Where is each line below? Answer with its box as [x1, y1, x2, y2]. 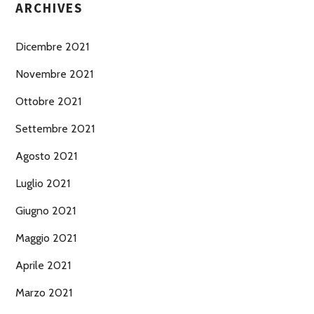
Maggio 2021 [15, 231, 76, 245]
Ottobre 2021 [15, 94, 81, 108]
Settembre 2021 [15, 121, 95, 135]
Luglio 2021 [15, 176, 70, 190]
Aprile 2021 [15, 258, 71, 272]
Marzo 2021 [15, 285, 72, 299]
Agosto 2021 [15, 149, 77, 163]
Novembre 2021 [15, 67, 93, 81]
